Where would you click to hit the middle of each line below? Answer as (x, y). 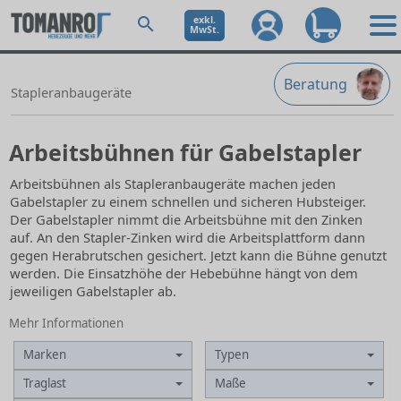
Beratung (316, 84)
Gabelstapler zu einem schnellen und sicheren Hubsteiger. (188, 201)
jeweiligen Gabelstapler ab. (93, 291)
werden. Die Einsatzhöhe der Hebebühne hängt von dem (184, 273)
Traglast (45, 383)
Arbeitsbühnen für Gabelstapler (185, 152)
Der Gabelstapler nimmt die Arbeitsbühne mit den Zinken (186, 219)
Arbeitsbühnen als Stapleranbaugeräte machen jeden (173, 183)
